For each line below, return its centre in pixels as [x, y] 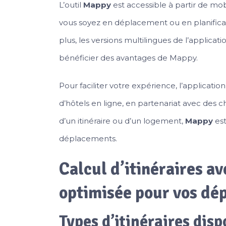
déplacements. [88, 138]
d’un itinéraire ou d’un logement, [122, 121]
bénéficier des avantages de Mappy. [128, 58]
